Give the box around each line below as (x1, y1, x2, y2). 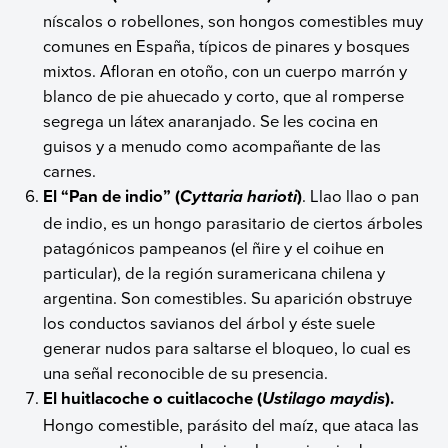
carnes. (43, 158, 97, 182)
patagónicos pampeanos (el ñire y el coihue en (43, 235, 385, 259)
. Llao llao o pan (302, 183, 420, 207)
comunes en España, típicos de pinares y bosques (43, 33, 411, 57)
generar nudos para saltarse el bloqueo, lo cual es (43, 335, 412, 359)
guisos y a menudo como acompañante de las (43, 133, 382, 157)
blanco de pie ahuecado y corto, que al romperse (43, 83, 405, 107)
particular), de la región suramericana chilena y (43, 260, 386, 284)
